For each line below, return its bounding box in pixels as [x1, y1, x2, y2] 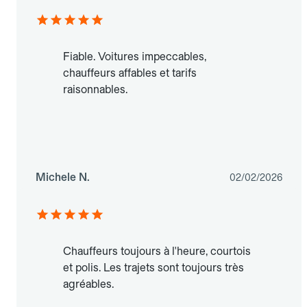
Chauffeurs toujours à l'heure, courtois [63, 245, 251, 258]
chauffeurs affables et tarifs [63, 66, 197, 80]
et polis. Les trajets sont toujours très [63, 261, 244, 275]
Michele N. [36, 171, 90, 184]
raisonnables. [63, 83, 127, 97]
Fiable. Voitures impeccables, [63, 50, 206, 64]
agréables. [63, 278, 114, 291]
